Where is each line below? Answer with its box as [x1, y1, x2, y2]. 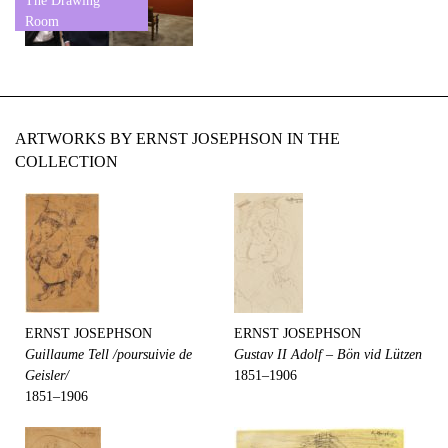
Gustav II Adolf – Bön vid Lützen [234, 346, 422, 362]
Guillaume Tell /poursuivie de [25, 346, 192, 362]
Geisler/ [25, 367, 69, 383]
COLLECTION [15, 152, 118, 170]
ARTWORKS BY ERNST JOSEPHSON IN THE [15, 129, 340, 147]
